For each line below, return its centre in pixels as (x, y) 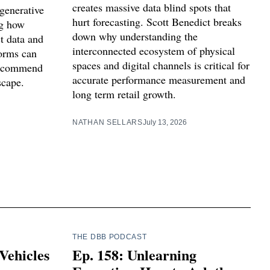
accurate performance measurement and (159, 79)
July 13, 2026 (165, 122)
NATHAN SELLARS (108, 122)
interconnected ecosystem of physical (154, 50)
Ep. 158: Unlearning (134, 254)
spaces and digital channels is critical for (161, 65)
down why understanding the (135, 36)
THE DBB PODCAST (110, 237)
